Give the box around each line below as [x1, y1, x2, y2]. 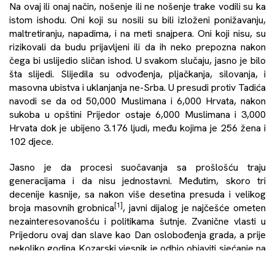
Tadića [238, 80, 266, 94]
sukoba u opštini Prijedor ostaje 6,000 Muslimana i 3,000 [9, 107, 266, 121]
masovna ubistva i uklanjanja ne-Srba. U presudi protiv [9, 80, 238, 94]
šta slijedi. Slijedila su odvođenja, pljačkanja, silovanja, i [9, 67, 266, 80]
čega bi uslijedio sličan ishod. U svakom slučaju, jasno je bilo [9, 53, 266, 67]
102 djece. [9, 134, 56, 148]
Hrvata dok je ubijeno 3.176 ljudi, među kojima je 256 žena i [9, 121, 266, 134]
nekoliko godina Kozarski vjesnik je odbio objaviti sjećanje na [9, 241, 266, 255]
